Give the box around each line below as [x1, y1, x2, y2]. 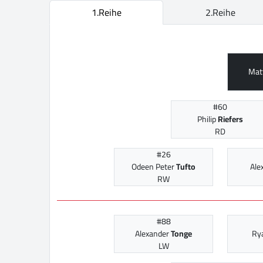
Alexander [135, 226, 171, 242]
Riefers [218, 112, 244, 127]
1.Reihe [91, 4, 122, 22]
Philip [197, 112, 218, 127]
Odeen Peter [131, 159, 176, 175]
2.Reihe [205, 4, 235, 22]
